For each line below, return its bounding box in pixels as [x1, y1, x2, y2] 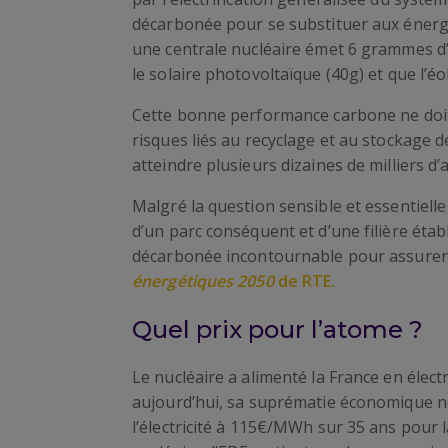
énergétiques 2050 [132, 270, 278, 292]
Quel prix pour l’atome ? [132, 315, 423, 344]
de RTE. [277, 270, 336, 292]
